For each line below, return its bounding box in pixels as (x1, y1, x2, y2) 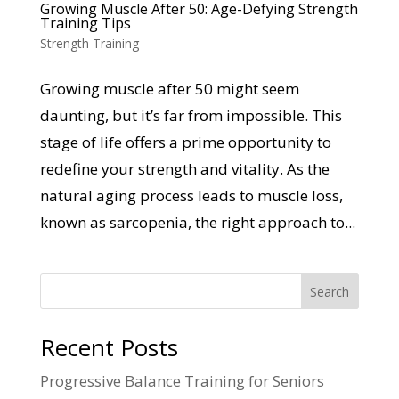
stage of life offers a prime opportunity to (39, 131, 331, 152)
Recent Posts (39, 330, 178, 363)
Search (310, 282, 350, 300)
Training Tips (39, 12, 131, 33)
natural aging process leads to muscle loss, (39, 184, 343, 206)
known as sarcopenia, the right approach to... (39, 211, 355, 232)
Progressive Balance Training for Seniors (39, 370, 324, 391)
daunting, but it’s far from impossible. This (39, 104, 342, 126)
